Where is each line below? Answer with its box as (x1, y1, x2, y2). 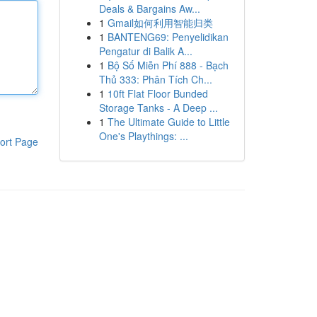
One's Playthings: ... (98, 129, 188, 143)
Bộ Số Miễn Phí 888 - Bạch (107, 58, 229, 72)
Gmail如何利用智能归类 (107, 16, 213, 30)
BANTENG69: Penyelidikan (107, 30, 229, 44)
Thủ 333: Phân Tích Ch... (98, 72, 212, 86)
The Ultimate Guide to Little (107, 115, 230, 129)
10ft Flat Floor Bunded (107, 86, 208, 100)
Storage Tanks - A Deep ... (98, 100, 218, 115)
